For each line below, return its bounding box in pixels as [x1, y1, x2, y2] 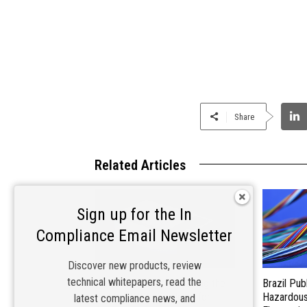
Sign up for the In [77, 205, 192, 224]
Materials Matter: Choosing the [95, 277, 225, 291]
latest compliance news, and [73, 292, 195, 305]
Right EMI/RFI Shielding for [95, 291, 210, 304]
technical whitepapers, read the [67, 275, 201, 288]
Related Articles [95, 156, 186, 173]
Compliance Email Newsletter [36, 226, 232, 245]
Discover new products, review [67, 259, 201, 272]
